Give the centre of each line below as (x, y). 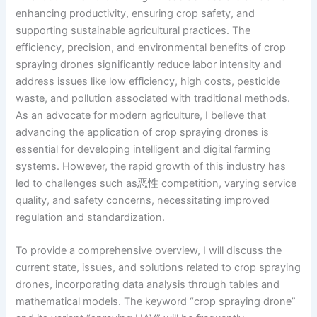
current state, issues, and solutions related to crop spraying (158, 268)
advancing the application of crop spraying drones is (143, 132)
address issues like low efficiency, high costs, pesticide (148, 81)
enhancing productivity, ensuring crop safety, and (136, 13)
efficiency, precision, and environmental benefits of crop (151, 47)
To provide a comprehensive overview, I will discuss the (149, 251)
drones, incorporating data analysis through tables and (148, 285)
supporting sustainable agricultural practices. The (133, 30)
